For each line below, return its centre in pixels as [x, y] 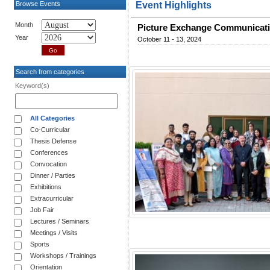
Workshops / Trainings [63, 255]
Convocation [49, 164]
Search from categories [49, 71]
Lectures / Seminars [60, 221]
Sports [40, 244]
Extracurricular [52, 198]
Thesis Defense [53, 141]
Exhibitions [46, 187]
